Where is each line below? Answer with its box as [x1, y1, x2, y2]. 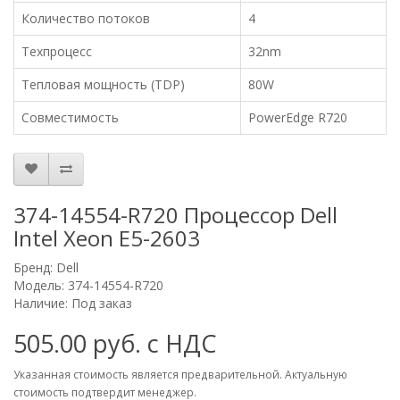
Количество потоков [21, 9, 150, 27]
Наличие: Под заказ [13, 294, 132, 312]
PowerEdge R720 [248, 108, 347, 126]
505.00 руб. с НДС [13, 326, 217, 360]
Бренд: [13, 258, 56, 276]
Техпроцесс [21, 42, 92, 60]
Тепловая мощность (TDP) [21, 75, 185, 93]
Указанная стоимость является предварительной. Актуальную [13, 366, 347, 381]
